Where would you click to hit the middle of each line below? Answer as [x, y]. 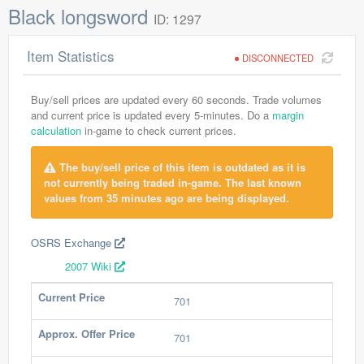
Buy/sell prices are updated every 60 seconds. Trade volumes [176, 100]
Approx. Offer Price [87, 334]
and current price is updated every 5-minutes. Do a [152, 115]
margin [288, 115]
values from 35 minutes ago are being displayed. [167, 198]
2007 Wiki [90, 266]
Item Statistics [71, 56]
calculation [56, 130]
